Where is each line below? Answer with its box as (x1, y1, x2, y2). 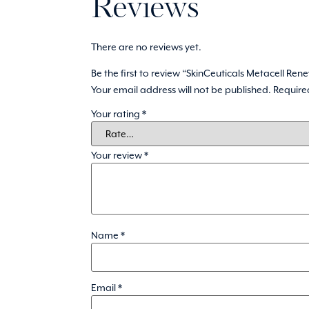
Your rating (91, 108, 142, 120)
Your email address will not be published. (91, 83, 271, 95)
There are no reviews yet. (91, 41, 201, 52)
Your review (91, 150, 144, 161)
